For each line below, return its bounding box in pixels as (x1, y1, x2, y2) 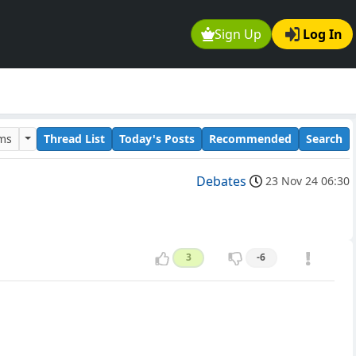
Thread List (44, 130, 105, 146)
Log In (303, 25, 342, 44)
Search (306, 130, 342, 146)
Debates (196, 172, 246, 191)
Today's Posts (119, 130, 195, 146)
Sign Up (215, 25, 262, 44)
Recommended (209, 130, 292, 146)
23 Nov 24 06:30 (265, 173, 350, 189)
